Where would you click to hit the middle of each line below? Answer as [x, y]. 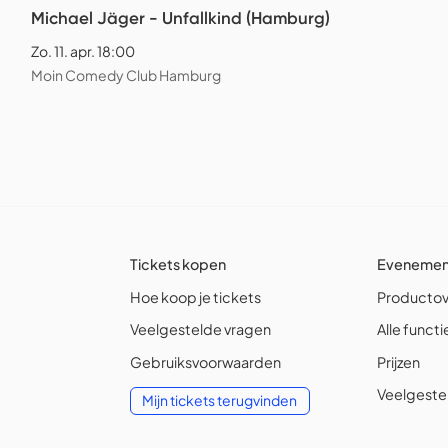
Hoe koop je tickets [196, 296]
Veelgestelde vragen [201, 329]
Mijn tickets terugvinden [220, 400]
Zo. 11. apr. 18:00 [83, 50]
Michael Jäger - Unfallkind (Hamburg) [180, 17]
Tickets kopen [178, 263]
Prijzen [399, 361]
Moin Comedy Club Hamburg [126, 74]
